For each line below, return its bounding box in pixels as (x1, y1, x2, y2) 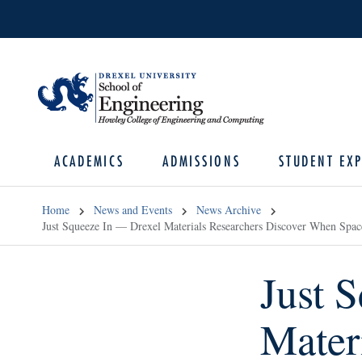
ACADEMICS (54, 152, 124, 170)
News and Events (94, 202, 172, 217)
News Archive (196, 202, 261, 217)
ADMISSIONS (162, 152, 241, 170)
